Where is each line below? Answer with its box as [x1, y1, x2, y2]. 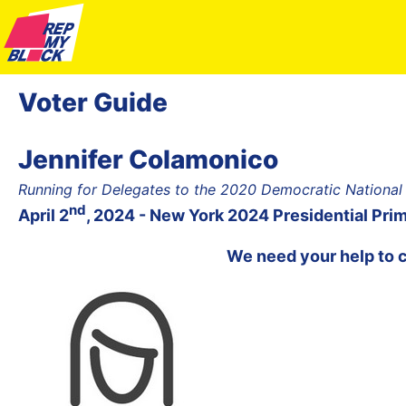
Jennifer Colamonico [18, 143, 278, 175]
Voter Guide [18, 86, 168, 118]
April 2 [18, 205, 69, 225]
